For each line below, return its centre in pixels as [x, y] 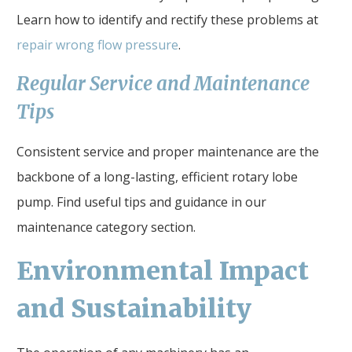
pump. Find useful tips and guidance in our [141, 202]
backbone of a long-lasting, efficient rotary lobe [157, 176]
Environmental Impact [163, 271]
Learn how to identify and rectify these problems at [167, 19]
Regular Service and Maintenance [163, 83]
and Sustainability [134, 308]
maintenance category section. [106, 227]
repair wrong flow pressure [97, 44]
